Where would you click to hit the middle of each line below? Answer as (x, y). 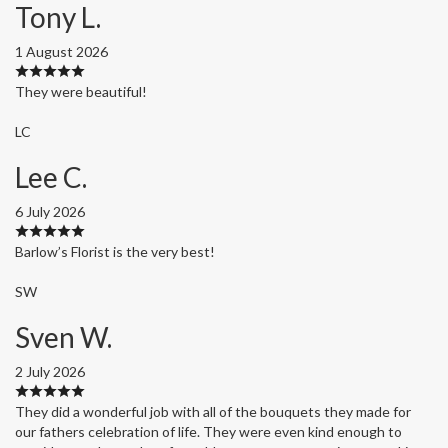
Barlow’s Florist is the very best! (115, 251)
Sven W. (63, 336)
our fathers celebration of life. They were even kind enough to (208, 431)
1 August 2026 (61, 51)
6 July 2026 (50, 211)
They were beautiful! (81, 91)
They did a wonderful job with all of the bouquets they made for (213, 411)
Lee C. (51, 176)
